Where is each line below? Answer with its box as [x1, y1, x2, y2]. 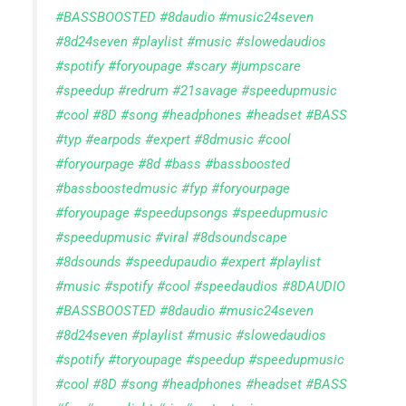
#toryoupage [108, 352, 183, 369]
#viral [155, 229, 189, 246]
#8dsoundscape [192, 229, 288, 246]
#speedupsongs [133, 205, 229, 222]
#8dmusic [194, 131, 255, 149]
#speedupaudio [125, 254, 217, 271]
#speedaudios [194, 278, 279, 295]
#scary [186, 58, 227, 75]
